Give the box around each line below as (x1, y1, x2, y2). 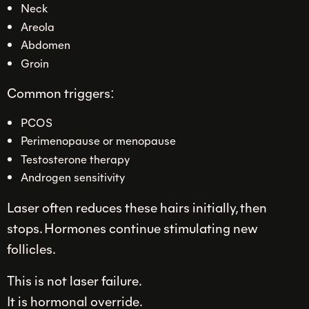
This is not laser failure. (7, 270, 142, 289)
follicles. (7, 239, 56, 257)
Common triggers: (7, 83, 114, 102)
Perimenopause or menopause (20, 132, 176, 148)
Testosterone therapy (20, 150, 130, 166)
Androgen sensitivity (20, 169, 125, 185)
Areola (20, 18, 54, 34)
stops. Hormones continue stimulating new (7, 218, 258, 237)
